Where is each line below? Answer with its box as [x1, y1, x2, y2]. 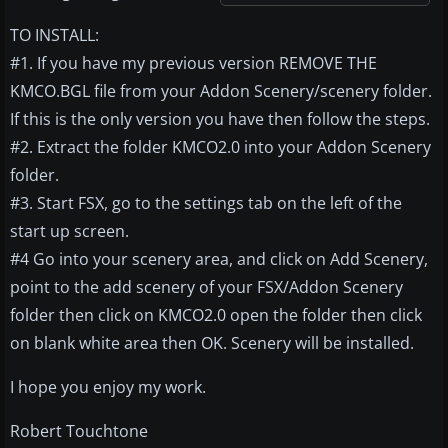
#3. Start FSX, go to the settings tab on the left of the [10, 191, 402, 214]
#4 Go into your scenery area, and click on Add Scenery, [10, 247, 428, 270]
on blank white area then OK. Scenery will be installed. [10, 331, 414, 354]
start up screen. [10, 219, 129, 242]
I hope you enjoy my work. [10, 375, 206, 398]
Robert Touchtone [10, 419, 148, 442]
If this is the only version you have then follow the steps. [10, 107, 430, 130]
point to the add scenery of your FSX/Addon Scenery [10, 275, 403, 298]
